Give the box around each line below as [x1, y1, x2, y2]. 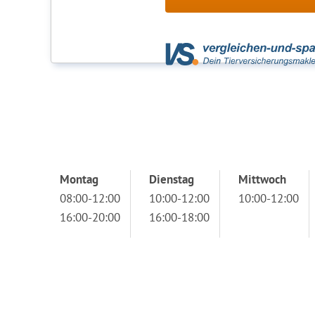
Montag [60, 172, 98, 187]
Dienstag [149, 172, 194, 187]
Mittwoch [238, 172, 286, 187]
